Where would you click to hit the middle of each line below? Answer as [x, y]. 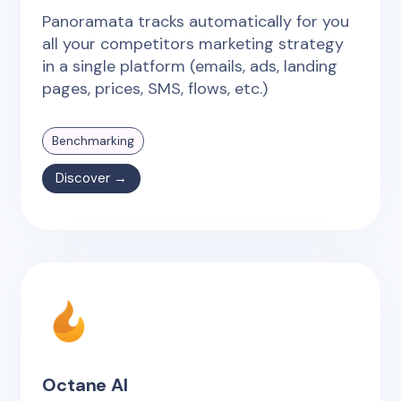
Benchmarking [94, 140]
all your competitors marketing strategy [193, 43]
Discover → [92, 178]
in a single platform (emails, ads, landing [190, 66]
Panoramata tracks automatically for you [196, 21]
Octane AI [85, 384]
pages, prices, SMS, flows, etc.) [155, 88]
